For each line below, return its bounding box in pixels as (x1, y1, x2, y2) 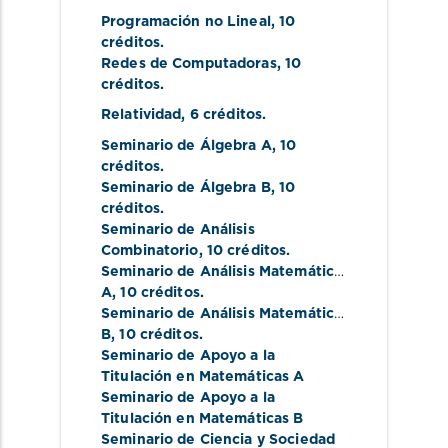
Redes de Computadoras (101, 56, 277, 71)
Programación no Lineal (101, 14, 271, 29)
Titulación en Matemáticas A (101, 369, 305, 384)
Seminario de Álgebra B (101, 180, 271, 195)
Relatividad (101, 108, 182, 123)
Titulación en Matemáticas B (101, 411, 304, 426)
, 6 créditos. (181, 108, 267, 123)
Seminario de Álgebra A (101, 138, 272, 153)
